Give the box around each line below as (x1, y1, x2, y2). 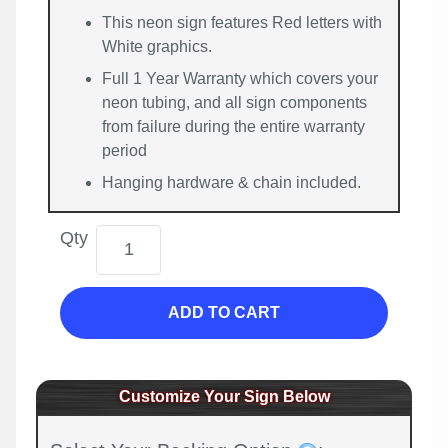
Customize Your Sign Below (118, 387, 330, 405)
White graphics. (102, 37, 212, 55)
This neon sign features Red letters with (102, 13, 382, 31)
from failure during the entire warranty (102, 117, 365, 135)
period (102, 141, 147, 159)
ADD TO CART (168, 303, 280, 321)
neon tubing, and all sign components (102, 93, 367, 111)
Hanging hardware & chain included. (102, 173, 361, 191)
